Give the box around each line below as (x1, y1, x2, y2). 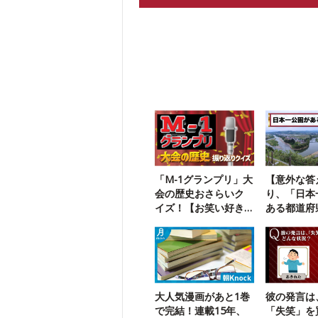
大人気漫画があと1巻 (155, 289, 251, 303)
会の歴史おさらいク (155, 187, 245, 201)
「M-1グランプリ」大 (155, 172, 253, 187)
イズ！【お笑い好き (155, 201, 245, 215)
